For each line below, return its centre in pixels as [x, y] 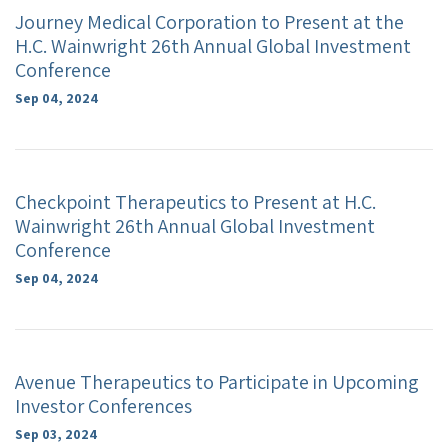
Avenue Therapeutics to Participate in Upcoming [217, 382]
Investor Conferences [103, 406]
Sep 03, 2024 [56, 434]
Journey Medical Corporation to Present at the [209, 22]
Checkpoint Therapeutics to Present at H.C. [195, 202]
